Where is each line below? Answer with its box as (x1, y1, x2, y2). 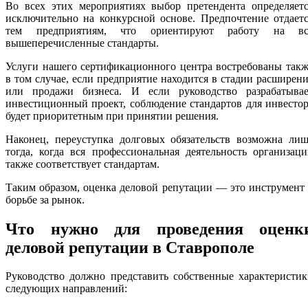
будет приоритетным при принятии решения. (5, 109, 219, 122)
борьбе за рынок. (5, 193, 85, 206)
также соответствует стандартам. (5, 157, 159, 170)
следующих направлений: (5, 283, 127, 295)
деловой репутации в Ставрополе (5, 238, 254, 256)
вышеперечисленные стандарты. (5, 36, 159, 49)
